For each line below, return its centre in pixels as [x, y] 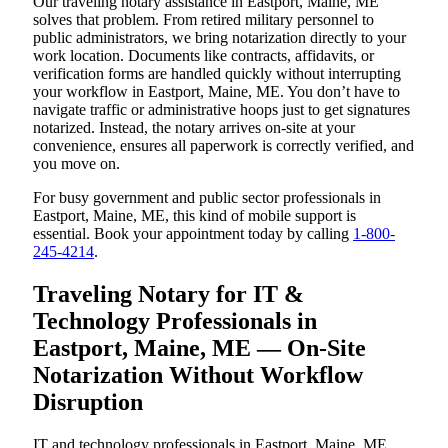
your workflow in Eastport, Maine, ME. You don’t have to [216, 92]
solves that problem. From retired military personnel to [203, 20]
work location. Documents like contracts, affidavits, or [203, 56]
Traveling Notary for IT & [168, 294]
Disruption [88, 402]
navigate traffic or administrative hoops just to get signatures [221, 110]
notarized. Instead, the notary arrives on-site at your [194, 128]
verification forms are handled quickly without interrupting [217, 74]
